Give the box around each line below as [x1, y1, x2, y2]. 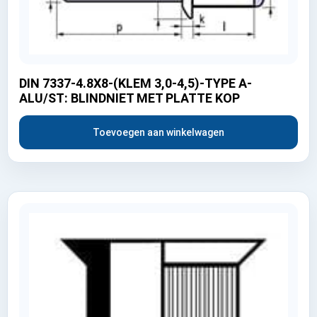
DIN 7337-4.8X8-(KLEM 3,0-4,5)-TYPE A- [19, 75, 252, 91]
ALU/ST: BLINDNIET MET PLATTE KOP [19, 90, 240, 105]
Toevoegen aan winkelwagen [93, 126, 224, 138]
